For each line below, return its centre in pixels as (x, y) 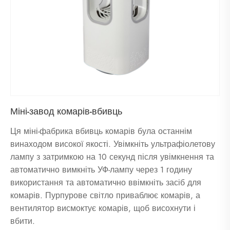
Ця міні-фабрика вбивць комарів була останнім (101, 131)
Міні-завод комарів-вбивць (66, 112)
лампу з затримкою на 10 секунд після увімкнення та (112, 157)
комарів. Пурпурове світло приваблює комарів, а (105, 196)
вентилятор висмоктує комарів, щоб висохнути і (103, 208)
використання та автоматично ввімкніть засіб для (106, 183)
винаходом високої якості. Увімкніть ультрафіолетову (113, 144)
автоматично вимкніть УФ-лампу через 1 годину (101, 170)
